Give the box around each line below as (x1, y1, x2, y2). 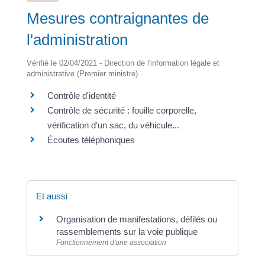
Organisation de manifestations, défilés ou (56, 214, 217, 224)
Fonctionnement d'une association (56, 238, 166, 247)
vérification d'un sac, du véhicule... (47, 119, 179, 130)
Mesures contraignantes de (26, 9, 209, 27)
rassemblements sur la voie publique (56, 226, 198, 237)
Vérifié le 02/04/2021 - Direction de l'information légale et (26, 58, 219, 67)
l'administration (26, 30, 128, 49)
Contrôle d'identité (47, 90, 116, 101)
